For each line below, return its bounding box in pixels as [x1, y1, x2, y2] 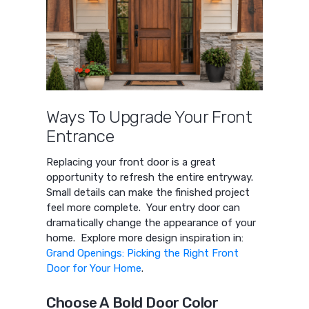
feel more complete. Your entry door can [46, 201, 241, 215]
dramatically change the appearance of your [46, 217, 257, 230]
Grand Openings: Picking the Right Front [46, 247, 239, 260]
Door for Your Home [46, 262, 142, 275]
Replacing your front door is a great [46, 156, 217, 169]
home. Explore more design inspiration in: [46, 232, 244, 245]
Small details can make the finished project [46, 186, 250, 199]
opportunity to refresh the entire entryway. [46, 171, 254, 184]
